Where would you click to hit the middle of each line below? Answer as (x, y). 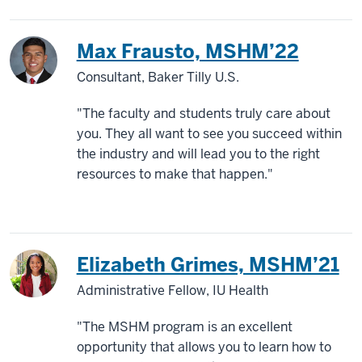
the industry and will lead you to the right (198, 154)
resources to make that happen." (175, 175)
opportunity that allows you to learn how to (204, 347)
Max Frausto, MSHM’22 (187, 52)
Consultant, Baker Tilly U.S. (158, 78)
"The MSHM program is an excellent (184, 327)
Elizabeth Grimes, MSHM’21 (208, 265)
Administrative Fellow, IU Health (172, 291)
